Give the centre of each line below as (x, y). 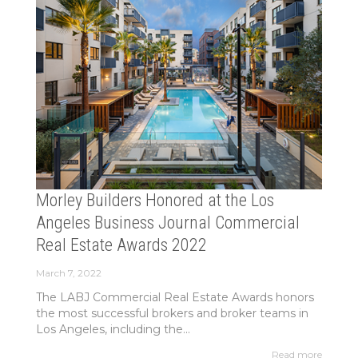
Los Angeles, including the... (113, 330)
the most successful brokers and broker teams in (172, 314)
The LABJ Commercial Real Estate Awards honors (175, 298)
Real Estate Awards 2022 (121, 245)
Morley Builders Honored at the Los (155, 201)
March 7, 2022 (68, 273)
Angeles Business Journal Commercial (167, 223)
